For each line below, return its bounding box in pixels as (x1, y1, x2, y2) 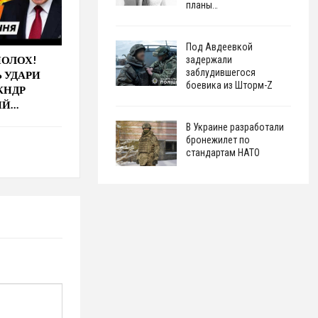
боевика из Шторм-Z (185, 79, 273, 91)
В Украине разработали (185, 121, 284, 133)
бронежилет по (185, 133, 250, 146)
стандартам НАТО (185, 146, 260, 158)
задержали (185, 53, 232, 65)
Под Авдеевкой (185, 40, 253, 53)
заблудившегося (185, 66, 256, 78)
